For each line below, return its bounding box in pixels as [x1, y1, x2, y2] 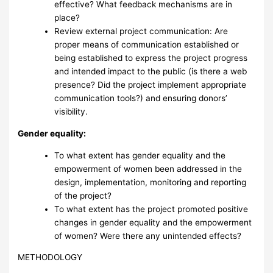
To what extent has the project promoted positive [54, 204, 249, 214]
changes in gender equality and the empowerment [54, 217, 252, 227]
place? [54, 13, 80, 23]
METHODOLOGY [18, 252, 83, 263]
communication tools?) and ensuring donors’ [54, 93, 228, 104]
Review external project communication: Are [54, 26, 229, 37]
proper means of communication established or [54, 40, 239, 50]
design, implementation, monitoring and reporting [54, 177, 247, 187]
